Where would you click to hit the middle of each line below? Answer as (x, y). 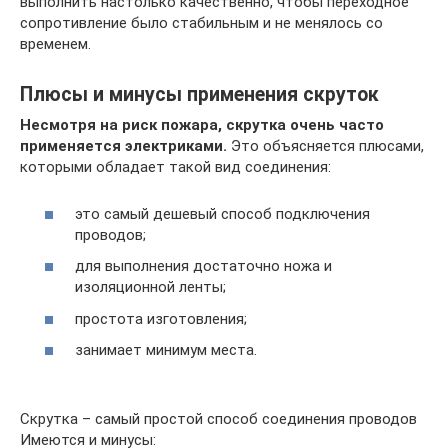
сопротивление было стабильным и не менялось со (201, 23)
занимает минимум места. (166, 350)
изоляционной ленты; (150, 287)
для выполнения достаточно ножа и (203, 266)
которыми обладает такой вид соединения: (175, 167)
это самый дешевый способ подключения (222, 213)
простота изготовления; (161, 318)
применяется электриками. (123, 146)
